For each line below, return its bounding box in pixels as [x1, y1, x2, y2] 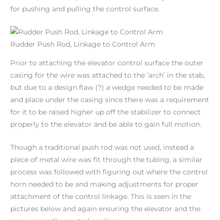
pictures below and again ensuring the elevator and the [10, 205, 201, 213]
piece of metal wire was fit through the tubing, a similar [10, 156, 203, 164]
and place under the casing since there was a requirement [10, 96, 210, 104]
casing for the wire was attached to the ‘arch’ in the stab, [10, 71, 205, 80]
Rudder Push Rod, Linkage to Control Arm [10, 40, 156, 48]
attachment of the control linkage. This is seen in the [10, 192, 192, 201]
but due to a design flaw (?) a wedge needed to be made [10, 83, 204, 92]
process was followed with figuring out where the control [10, 168, 208, 176]
